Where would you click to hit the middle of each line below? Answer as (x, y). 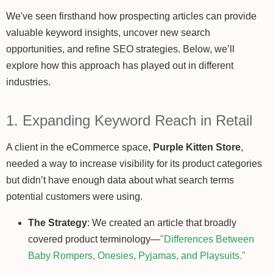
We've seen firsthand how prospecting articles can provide (131, 16)
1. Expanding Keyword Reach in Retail (129, 121)
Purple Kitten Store (197, 147)
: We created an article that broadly (162, 223)
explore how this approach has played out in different (120, 66)
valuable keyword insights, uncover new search (108, 33)
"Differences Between (207, 239)
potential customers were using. (74, 197)
